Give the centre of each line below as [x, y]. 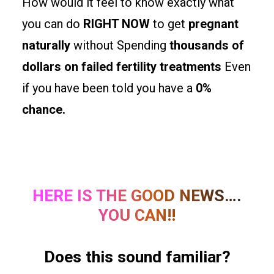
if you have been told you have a [107, 88]
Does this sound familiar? [137, 257]
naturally [46, 45]
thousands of [207, 45]
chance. [44, 109]
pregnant [212, 24]
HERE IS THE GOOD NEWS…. [137, 196]
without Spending [120, 45]
